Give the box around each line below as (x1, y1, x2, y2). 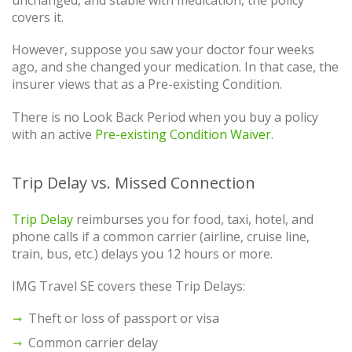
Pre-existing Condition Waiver (95, 125, 271, 143)
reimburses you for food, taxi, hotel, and (73, 210, 313, 228)
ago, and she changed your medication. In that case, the (12, 58, 339, 76)
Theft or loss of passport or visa (28, 310, 219, 328)
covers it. (12, 9, 64, 27)
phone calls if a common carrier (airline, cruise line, (12, 227, 310, 245)
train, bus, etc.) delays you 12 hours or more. (12, 244, 273, 262)
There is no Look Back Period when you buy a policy (12, 108, 318, 126)
